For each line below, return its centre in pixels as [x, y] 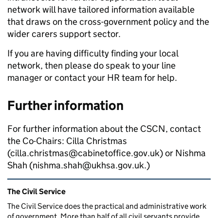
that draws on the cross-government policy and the [108, 22]
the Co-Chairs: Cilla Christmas [67, 141]
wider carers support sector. [64, 34]
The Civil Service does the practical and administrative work [107, 206]
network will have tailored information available [101, 9]
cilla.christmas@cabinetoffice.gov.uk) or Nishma [108, 153]
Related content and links [69, 185]
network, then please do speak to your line [91, 65]
